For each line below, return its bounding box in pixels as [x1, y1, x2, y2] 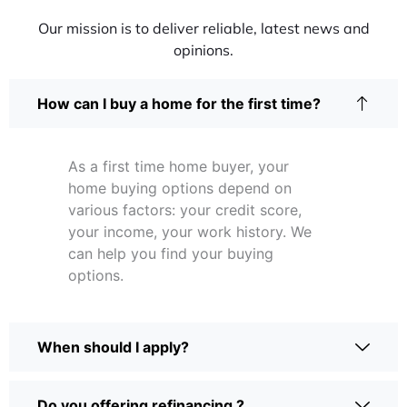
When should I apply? [37, 338, 189, 357]
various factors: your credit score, [68, 201, 302, 220]
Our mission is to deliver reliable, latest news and [37, 19, 370, 38]
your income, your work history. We [68, 223, 312, 242]
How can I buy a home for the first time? [37, 94, 321, 114]
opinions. [174, 41, 233, 60]
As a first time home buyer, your [68, 157, 289, 176]
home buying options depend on [68, 179, 292, 198]
